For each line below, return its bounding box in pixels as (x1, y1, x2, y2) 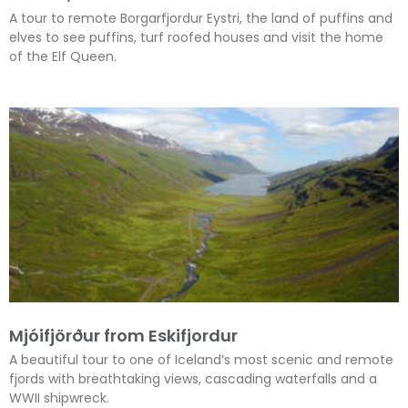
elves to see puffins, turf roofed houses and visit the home (9, 28, 383, 47)
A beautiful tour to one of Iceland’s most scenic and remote (9, 351, 393, 370)
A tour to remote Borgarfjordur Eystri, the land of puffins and (9, 9, 393, 28)
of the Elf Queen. (9, 47, 117, 66)
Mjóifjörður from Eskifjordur (9, 324, 238, 348)
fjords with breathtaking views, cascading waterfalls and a (9, 370, 377, 389)
